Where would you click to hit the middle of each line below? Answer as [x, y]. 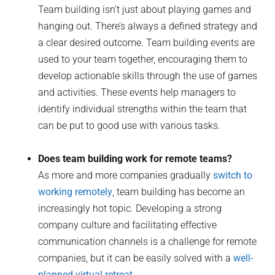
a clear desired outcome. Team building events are [147, 42]
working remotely [76, 192]
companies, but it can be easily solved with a [136, 258]
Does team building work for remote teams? [135, 158]
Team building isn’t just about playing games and [145, 9]
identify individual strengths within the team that [143, 109]
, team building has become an [179, 192]
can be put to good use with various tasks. [131, 125]
